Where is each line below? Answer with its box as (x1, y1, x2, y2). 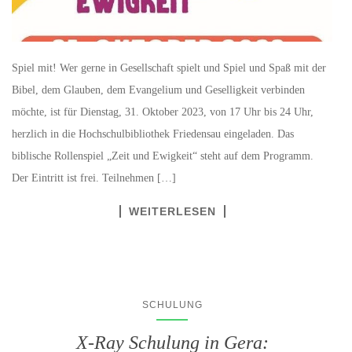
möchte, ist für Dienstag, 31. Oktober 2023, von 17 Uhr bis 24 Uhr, (12, 106, 313, 119)
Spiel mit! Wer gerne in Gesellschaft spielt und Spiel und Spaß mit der (12, 62, 326, 75)
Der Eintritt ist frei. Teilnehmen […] (12, 172, 176, 185)
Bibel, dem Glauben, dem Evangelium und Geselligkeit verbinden (12, 84, 305, 97)
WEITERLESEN (128, 205, 216, 218)
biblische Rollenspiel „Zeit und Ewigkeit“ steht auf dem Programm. (12, 150, 313, 163)
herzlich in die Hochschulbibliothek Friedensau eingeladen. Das (12, 128, 294, 141)
